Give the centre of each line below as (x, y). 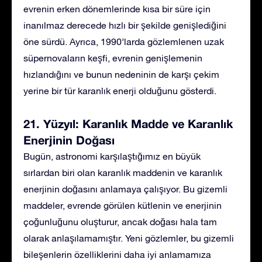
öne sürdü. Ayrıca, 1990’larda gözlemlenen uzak (124, 41)
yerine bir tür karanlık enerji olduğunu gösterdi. (120, 90)
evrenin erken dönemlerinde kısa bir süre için (117, 8)
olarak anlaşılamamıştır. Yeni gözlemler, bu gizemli (129, 238)
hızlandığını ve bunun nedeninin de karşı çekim (121, 74)
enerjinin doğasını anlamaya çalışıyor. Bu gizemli (125, 189)
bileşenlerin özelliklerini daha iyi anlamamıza (117, 254)
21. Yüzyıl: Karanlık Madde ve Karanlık (128, 123)
